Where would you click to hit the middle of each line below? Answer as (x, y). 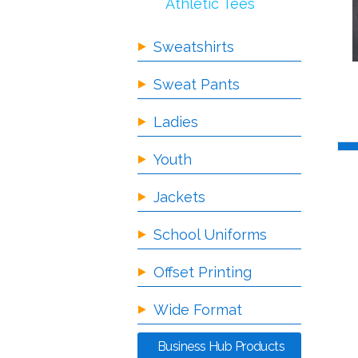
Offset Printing (203, 272)
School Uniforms (210, 235)
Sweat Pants (197, 84)
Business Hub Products (221, 346)
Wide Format (198, 310)
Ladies (176, 122)
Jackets (179, 197)
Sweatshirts (194, 47)
